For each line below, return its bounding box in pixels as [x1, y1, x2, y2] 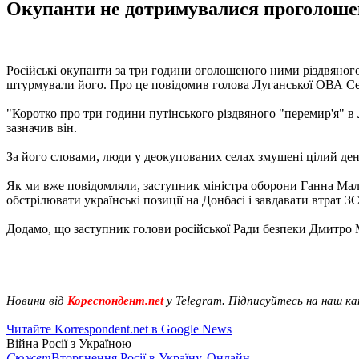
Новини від [6, 293, 67, 307]
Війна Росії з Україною [6, 336, 131, 350]
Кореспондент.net [67, 293, 163, 307]
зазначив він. [6, 120, 77, 135]
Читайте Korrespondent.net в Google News [6, 321, 232, 336]
